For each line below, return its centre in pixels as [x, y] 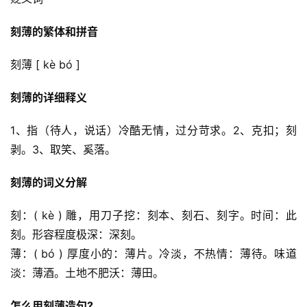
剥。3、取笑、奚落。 [63, 149]
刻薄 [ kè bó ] [45, 64]
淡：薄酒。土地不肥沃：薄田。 [87, 272]
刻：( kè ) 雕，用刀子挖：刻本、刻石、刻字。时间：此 [153, 215]
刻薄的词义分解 [49, 182]
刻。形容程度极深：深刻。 [76, 234]
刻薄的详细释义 [49, 97]
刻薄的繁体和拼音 [54, 31]
